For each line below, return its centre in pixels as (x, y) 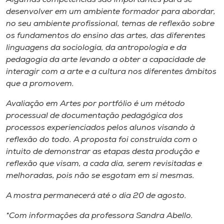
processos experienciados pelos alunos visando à (100, 128)
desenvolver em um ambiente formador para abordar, (111, 12)
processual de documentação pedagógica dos (94, 116)
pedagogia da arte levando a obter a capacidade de (106, 60)
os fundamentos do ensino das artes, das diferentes (106, 36)
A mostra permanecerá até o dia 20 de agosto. (96, 196)
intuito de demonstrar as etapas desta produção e (103, 152)
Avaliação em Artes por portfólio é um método (95, 104)
